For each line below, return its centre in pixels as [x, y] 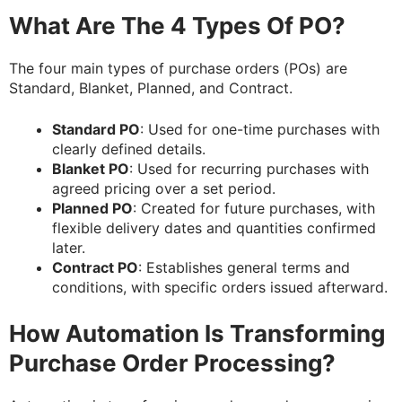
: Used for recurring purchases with [249, 169]
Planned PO [92, 209]
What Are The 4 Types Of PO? [177, 26]
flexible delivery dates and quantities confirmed [214, 228]
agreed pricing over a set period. [164, 189]
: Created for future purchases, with [254, 209]
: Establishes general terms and [244, 268]
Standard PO [96, 130]
